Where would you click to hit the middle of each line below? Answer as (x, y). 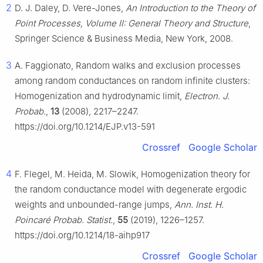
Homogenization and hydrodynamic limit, (100, 96)
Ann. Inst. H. (199, 205)
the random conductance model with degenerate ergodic (131, 190)
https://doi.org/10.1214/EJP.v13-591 (85, 127)
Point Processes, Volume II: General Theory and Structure (131, 23)
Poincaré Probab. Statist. (64, 220)
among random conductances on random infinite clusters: (132, 81)
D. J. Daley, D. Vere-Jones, (70, 8)
